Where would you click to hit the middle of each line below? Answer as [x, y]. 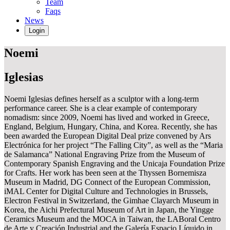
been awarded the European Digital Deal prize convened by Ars [108, 136]
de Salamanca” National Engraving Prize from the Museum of [104, 154]
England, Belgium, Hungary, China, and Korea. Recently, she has [111, 127]
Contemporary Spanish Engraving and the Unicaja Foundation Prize [114, 164]
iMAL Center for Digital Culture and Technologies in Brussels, [106, 191]
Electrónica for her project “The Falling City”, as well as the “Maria [113, 145]
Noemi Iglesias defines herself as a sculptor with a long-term [101, 99]
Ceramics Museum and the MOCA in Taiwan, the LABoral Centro [112, 219]
